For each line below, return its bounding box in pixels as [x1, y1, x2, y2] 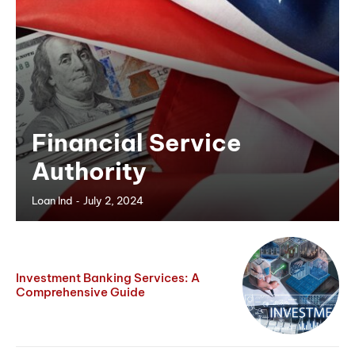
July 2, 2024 [83, 194, 143, 208]
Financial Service [32, 128, 242, 158]
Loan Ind [32, 194, 72, 208]
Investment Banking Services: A [16, 270, 200, 286]
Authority [32, 156, 147, 187]
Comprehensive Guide [16, 284, 145, 300]
